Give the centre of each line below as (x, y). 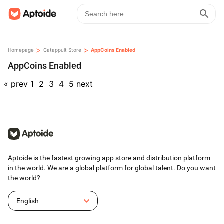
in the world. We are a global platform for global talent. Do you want (112, 168)
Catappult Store (62, 50)
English (28, 201)
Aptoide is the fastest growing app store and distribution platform (109, 158)
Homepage (21, 50)
